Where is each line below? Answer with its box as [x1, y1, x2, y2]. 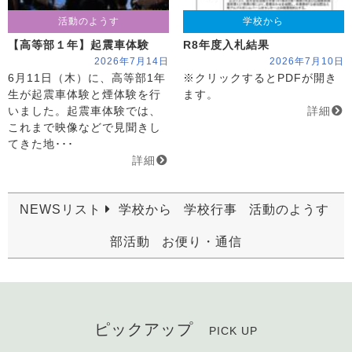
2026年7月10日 [269, 56, 344, 68]
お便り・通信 [162, 235, 242, 249]
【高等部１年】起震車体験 [8, 39, 149, 52]
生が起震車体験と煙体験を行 [8, 89, 161, 101]
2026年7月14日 [94, 56, 170, 68]
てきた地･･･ [8, 138, 74, 151]
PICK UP [209, 324, 258, 338]
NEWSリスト [19, 203, 105, 217]
